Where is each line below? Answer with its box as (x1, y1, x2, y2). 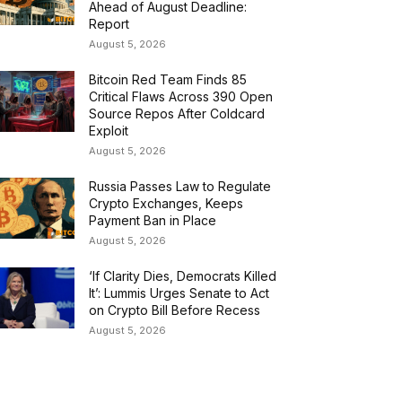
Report (89, 16, 130, 32)
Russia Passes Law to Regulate (89, 179, 272, 195)
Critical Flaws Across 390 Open (89, 89, 274, 105)
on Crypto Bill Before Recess (89, 302, 261, 319)
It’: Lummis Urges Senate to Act (89, 285, 270, 301)
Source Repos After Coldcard (89, 106, 266, 122)
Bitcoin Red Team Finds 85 (89, 72, 248, 88)
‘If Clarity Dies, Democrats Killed (89, 268, 277, 284)
